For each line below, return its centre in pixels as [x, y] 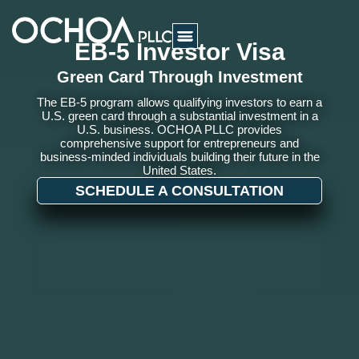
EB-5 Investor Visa [179, 51]
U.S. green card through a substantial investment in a [179, 115]
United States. [179, 170]
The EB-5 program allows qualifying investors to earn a [179, 102]
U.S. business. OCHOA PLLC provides [179, 129]
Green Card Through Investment [179, 77]
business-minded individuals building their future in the [179, 156]
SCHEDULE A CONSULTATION [179, 190]
